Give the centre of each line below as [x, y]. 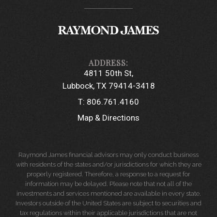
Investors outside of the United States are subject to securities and [108, 203]
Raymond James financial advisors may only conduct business [108, 155]
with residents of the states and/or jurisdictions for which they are [108, 164]
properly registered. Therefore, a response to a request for [108, 174]
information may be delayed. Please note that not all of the [108, 184]
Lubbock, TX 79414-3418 [108, 85]
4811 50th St [108, 73]
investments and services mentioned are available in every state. [108, 193]
